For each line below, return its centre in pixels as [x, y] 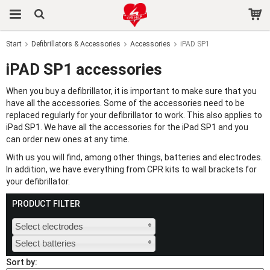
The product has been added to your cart [134, 54]
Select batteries [46, 243]
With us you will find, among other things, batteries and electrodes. [134, 157]
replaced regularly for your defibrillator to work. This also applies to [134, 115]
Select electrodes [49, 226]
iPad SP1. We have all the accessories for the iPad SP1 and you [127, 127]
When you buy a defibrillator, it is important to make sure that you [131, 91]
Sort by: [22, 262]
